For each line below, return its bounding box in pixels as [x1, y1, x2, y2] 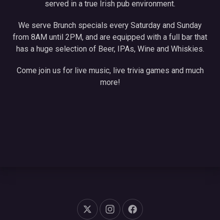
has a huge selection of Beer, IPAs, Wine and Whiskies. [16, 44, 204, 54]
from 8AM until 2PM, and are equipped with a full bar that [13, 32, 207, 42]
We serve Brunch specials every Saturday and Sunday [18, 21, 202, 30]
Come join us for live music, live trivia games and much [16, 66, 204, 75]
